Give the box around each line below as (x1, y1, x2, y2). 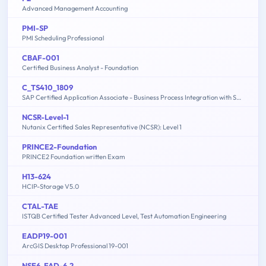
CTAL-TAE (22, 201, 58, 211)
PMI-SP (22, 23, 48, 33)
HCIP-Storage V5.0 (22, 182, 79, 191)
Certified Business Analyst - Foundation (22, 63, 138, 72)
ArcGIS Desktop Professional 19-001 (22, 241, 128, 250)
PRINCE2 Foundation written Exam (22, 152, 125, 161)
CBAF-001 (22, 52, 59, 62)
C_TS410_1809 (22, 82, 73, 92)
